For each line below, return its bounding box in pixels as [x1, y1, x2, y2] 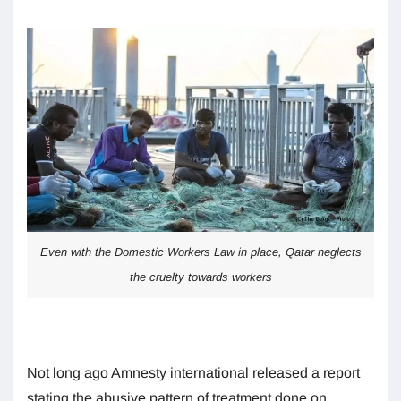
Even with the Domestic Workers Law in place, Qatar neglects [39, 245, 362, 260]
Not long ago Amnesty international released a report [27, 365, 360, 381]
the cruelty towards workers [129, 270, 272, 285]
